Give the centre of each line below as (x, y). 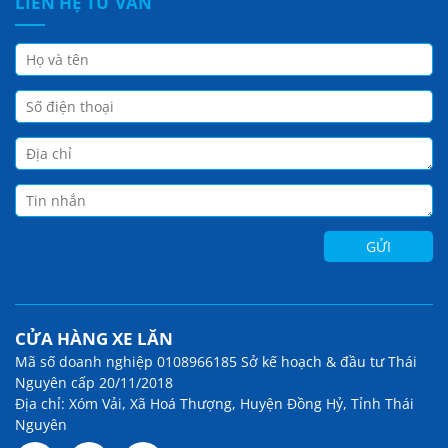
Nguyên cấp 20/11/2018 (94, 383)
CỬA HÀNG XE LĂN (94, 339)
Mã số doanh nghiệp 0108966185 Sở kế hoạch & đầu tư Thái (216, 362)
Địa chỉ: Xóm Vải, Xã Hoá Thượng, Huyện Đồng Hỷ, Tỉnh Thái (214, 404)
